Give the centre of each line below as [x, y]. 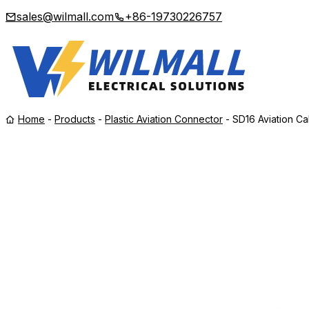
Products [75, 119]
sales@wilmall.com [65, 17]
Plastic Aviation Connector [164, 119]
